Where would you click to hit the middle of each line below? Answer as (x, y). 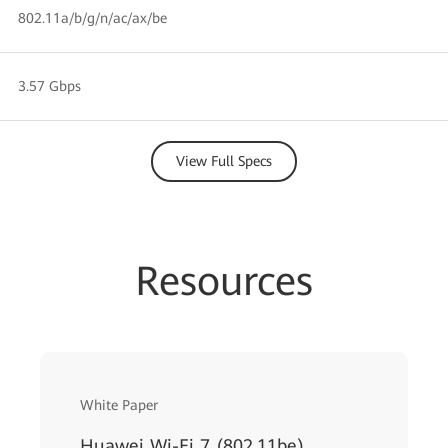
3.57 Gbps (49, 86)
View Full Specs (224, 161)
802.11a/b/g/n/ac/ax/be (92, 18)
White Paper (119, 405)
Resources (224, 281)
